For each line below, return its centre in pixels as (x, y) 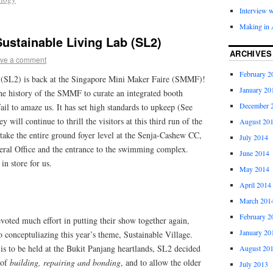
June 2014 (254, 153)
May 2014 (254, 169)
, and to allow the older (161, 262)
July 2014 (253, 137)
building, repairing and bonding (65, 262)
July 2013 (253, 264)
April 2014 (255, 185)
